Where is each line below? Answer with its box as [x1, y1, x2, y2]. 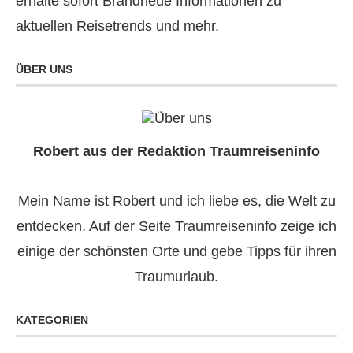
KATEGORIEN [16, 314, 88, 326]
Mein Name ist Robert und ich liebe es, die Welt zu [17, 193, 336, 209]
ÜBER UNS [16, 63, 72, 76]
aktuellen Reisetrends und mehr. [16, 18, 219, 34]
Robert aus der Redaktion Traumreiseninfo [33, 143, 320, 159]
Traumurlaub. [135, 269, 218, 284]
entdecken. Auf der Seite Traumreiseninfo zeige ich [17, 218, 336, 234]
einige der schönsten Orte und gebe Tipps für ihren [17, 243, 336, 259]
